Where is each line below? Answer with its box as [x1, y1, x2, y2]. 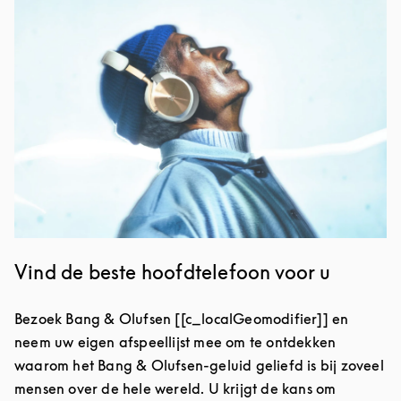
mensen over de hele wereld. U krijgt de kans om [14, 380, 337, 398]
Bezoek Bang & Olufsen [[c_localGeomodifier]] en [14, 310, 349, 328]
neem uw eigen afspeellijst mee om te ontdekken [14, 333, 337, 352]
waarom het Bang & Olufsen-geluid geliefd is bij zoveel [14, 356, 384, 375]
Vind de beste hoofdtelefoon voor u [14, 260, 330, 285]
